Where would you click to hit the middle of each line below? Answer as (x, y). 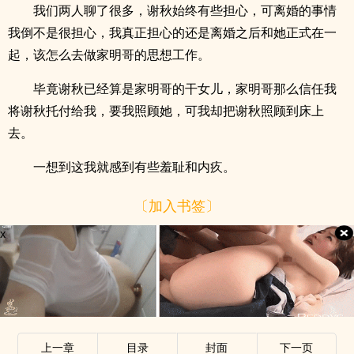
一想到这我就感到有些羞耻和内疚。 (134, 167)
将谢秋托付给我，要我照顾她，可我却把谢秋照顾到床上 (166, 111)
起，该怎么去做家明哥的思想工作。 (109, 55)
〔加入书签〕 (177, 205)
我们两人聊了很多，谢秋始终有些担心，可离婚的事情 (185, 10)
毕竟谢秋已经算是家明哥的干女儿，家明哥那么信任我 (185, 88)
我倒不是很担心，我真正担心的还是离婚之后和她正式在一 (172, 32)
